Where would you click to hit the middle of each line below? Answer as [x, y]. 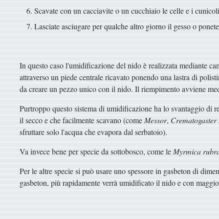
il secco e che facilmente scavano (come [82, 120]
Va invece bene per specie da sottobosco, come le [96, 151]
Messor [155, 120]
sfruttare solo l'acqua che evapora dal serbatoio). [93, 131]
